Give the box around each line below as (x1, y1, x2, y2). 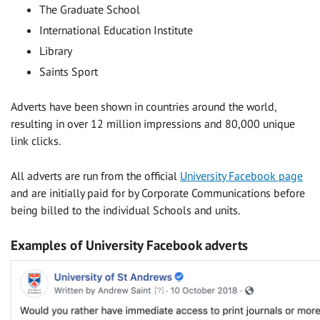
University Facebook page (180, 168, 303, 183)
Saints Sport (39, 64, 98, 79)
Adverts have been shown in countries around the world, (11, 99, 276, 114)
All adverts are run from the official (11, 168, 180, 183)
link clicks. (11, 133, 61, 148)
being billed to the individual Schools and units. (11, 202, 240, 217)
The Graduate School (39, 1, 140, 16)
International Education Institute (39, 22, 193, 37)
